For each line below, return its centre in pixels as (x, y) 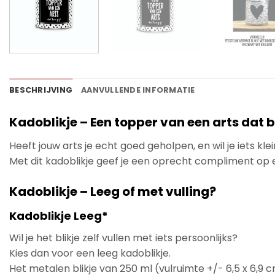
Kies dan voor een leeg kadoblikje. (90, 253)
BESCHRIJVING (41, 90)
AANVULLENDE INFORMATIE (138, 90)
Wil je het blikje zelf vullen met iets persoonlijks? (123, 238)
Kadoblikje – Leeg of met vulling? (113, 191)
